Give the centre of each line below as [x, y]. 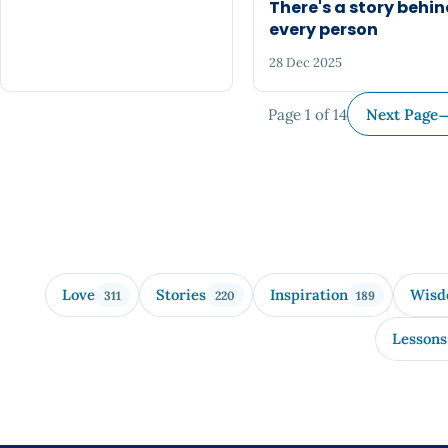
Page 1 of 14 [308, 114]
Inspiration [308, 295]
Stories [180, 295]
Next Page [402, 114]
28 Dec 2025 [305, 63]
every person [323, 29]
